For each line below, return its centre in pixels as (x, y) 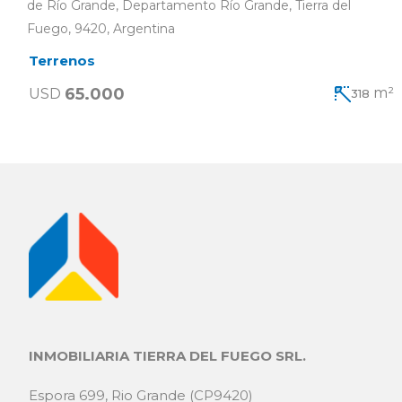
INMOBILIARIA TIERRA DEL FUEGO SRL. (167, 356)
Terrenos (62, 60)
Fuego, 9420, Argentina (101, 28)
